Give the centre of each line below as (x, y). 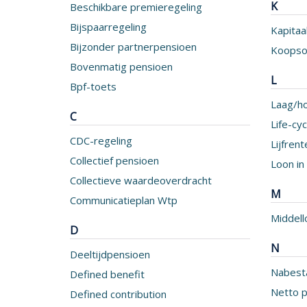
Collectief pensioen (114, 160)
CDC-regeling (101, 140)
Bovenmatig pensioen (121, 66)
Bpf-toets (93, 86)
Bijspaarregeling (108, 27)
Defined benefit (107, 274)
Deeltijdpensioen (110, 254)
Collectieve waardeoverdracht (141, 180)
